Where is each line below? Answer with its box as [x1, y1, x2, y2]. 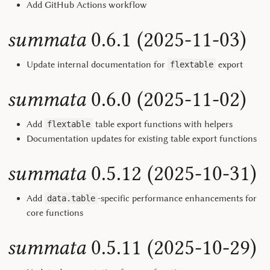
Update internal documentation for [27, 59, 168, 70]
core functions [27, 207, 83, 218]
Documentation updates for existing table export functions [27, 133, 257, 144]
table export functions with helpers [93, 119, 233, 130]
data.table [47, 193, 95, 203]
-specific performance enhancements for [98, 193, 257, 204]
